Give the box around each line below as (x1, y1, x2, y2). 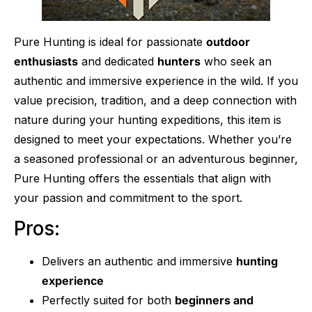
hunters (157, 54, 201, 68)
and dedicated (78, 54, 157, 68)
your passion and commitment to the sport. (14, 190, 242, 205)
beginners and (175, 293, 253, 308)
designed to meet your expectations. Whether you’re (14, 132, 292, 146)
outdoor (206, 34, 250, 49)
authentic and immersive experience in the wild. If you (14, 73, 298, 88)
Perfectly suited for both (42, 293, 175, 308)
